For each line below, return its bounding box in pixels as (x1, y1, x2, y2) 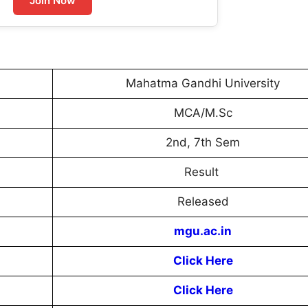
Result (184, 165, 222, 179)
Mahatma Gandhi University (126, 76, 280, 91)
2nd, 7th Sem (166, 135, 240, 150)
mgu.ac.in (174, 224, 232, 239)
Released (177, 195, 229, 209)
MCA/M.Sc (173, 106, 232, 120)
